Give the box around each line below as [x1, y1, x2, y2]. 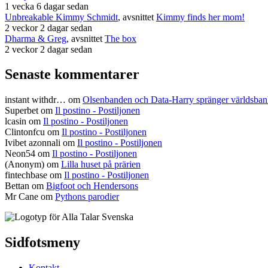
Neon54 [5, 148, 35, 159]
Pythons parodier [55, 191, 119, 202]
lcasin [5, 116, 26, 127]
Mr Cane [5, 191, 38, 202]
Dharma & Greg [5, 33, 66, 44]
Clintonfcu [5, 127, 45, 138]
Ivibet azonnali [5, 138, 60, 148]
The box [105, 33, 136, 44]
